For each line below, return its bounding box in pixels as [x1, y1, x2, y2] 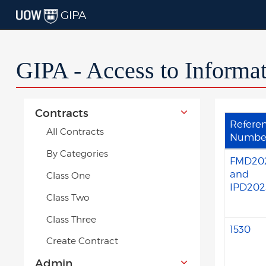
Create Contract [46, 235, 118, 247]
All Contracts [46, 126, 104, 138]
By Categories [46, 148, 108, 160]
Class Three [46, 213, 96, 225]
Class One [46, 169, 90, 181]
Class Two [46, 191, 90, 203]
